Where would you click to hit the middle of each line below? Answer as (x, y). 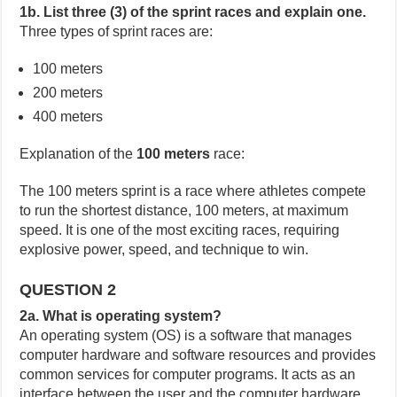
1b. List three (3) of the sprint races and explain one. (193, 12)
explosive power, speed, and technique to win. (164, 250)
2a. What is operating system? (121, 316)
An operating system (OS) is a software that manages (186, 336)
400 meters (68, 117)
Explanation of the (78, 154)
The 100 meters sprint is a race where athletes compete (193, 191)
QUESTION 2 (68, 290)
